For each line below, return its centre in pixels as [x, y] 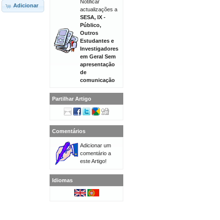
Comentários [69, 131]
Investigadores [99, 49]
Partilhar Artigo [72, 99]
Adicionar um [96, 145]
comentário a [96, 153]
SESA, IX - [93, 17]
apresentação [97, 64]
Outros [89, 33]
